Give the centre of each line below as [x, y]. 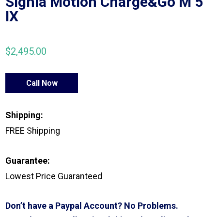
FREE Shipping [33, 130]
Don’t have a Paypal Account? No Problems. [92, 205]
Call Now [42, 83]
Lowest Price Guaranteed [54, 176]
